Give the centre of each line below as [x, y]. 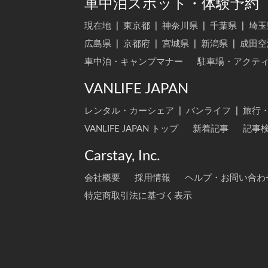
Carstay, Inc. [122, 156]
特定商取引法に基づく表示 [138, 196]
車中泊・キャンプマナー [134, 62]
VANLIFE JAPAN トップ [131, 129]
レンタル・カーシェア [129, 111]
